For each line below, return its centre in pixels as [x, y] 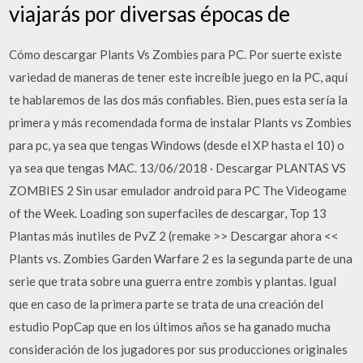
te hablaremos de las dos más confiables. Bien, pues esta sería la [179, 99]
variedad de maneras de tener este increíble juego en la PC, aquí [179, 77]
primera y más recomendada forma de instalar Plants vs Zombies [181, 122]
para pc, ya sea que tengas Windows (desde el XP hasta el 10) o [177, 145]
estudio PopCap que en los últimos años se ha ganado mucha [170, 326]
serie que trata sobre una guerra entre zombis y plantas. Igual [173, 281]
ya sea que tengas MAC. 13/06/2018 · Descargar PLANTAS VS [178, 167]
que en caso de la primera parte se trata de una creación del [167, 303]
